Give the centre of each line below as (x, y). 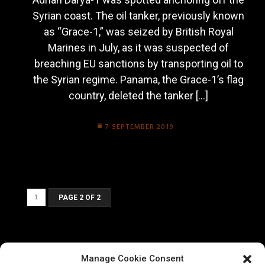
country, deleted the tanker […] (138, 96)
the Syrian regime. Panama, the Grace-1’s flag (138, 80)
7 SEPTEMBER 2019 (139, 127)
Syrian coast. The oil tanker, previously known (138, 16)
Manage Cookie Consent (132, 258)
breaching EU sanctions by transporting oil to (138, 64)
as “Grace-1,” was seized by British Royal (138, 32)
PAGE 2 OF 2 (80, 198)
